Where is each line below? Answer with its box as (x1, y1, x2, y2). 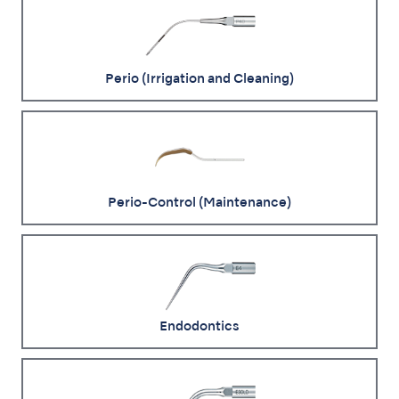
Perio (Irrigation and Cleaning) (105, 72, 294, 85)
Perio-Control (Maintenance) (108, 196, 291, 209)
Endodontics (159, 320, 240, 333)
